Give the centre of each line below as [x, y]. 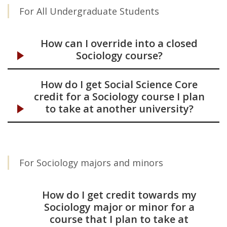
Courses [86, 25]
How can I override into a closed [119, 43]
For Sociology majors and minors [91, 163]
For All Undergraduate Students [89, 11]
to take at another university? [119, 109]
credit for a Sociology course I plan [119, 97]
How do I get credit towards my [119, 195]
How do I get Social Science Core [119, 84]
